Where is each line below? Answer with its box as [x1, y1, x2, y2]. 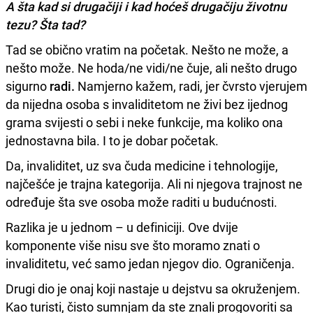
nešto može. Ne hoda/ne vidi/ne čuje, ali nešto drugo [6, 59, 297, 76]
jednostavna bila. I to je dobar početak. [6, 131, 219, 149]
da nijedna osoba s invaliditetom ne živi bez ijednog [6, 95, 288, 112]
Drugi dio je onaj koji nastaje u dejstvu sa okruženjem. [6, 279, 300, 297]
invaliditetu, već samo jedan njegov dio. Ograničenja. [6, 254, 295, 272]
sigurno [6, 77, 50, 94]
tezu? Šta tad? [6, 15, 85, 33]
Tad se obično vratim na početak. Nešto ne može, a [6, 41, 289, 58]
